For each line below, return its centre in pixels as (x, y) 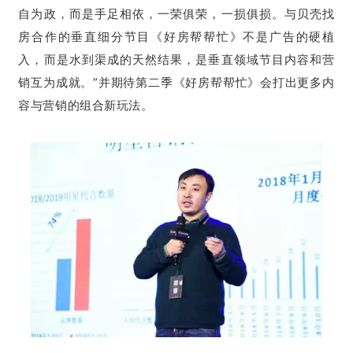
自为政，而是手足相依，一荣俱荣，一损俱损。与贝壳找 (176, 14)
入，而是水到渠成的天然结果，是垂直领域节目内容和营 (176, 60)
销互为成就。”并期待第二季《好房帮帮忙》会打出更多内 (176, 83)
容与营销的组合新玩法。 (86, 106)
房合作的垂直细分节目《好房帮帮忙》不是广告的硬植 (176, 37)
